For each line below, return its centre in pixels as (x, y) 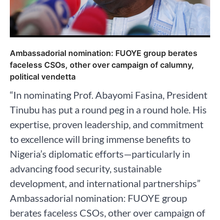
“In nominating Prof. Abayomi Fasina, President (109, 95)
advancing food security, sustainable (86, 168)
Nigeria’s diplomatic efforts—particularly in (100, 153)
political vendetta (43, 76)
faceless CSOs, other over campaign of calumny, (102, 65)
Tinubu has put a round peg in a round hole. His (108, 109)
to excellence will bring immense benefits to (100, 139)
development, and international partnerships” (105, 183)
